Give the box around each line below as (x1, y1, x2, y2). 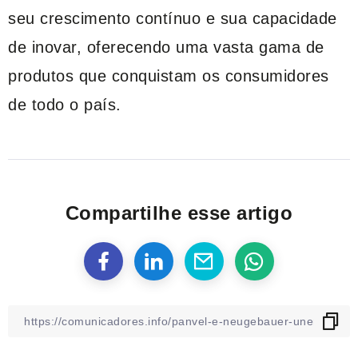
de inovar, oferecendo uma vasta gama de (8, 38, 324, 56)
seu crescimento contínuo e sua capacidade (8, 9, 337, 27)
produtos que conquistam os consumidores (8, 66, 329, 85)
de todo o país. (8, 95, 121, 113)
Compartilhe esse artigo (65, 201, 293, 224)
